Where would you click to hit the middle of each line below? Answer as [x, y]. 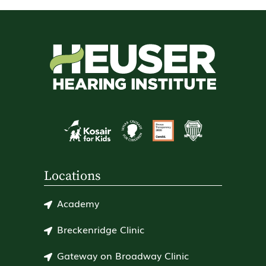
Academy [78, 203]
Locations [72, 176]
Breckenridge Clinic [101, 229]
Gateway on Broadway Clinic [123, 255]
